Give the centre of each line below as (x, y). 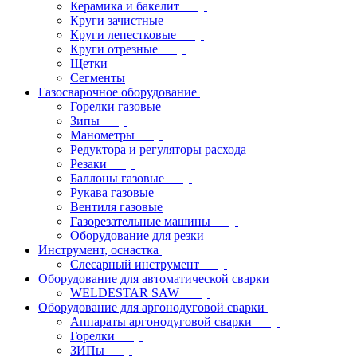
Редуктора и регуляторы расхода (158, 149)
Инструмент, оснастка (98, 250)
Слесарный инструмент (135, 264)
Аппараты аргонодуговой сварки (161, 322)
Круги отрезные (114, 49)
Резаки (88, 164)
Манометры (102, 135)
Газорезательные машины (140, 221)
